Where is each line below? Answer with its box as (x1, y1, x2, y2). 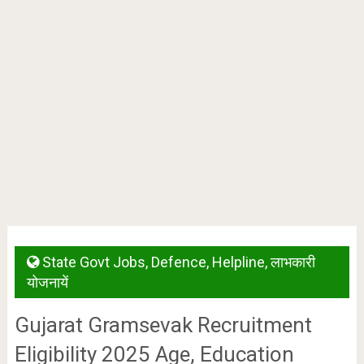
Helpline (211, 253, 265, 271)
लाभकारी (270, 253, 315, 271)
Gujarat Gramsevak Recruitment (14, 313, 312, 337)
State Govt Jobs (41, 253, 145, 271)
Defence (150, 253, 206, 271)
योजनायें (26, 274, 68, 291)
